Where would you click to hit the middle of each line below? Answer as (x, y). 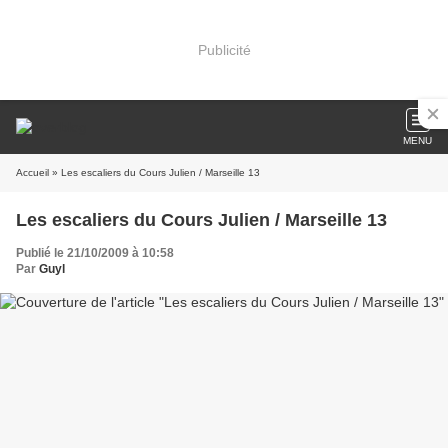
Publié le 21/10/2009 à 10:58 (95, 253)
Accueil (32, 172)
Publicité (224, 49)
